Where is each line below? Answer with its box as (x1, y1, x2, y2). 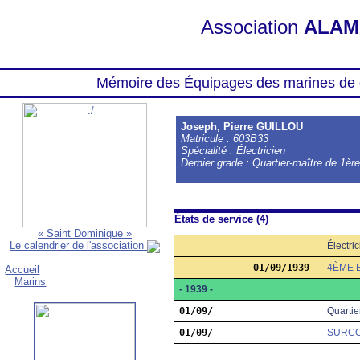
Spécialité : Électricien (181, 145, 286, 157)
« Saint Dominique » (38, 227, 132, 239)
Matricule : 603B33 (181, 133, 279, 145)
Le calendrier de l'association (10, 239, 147, 252)
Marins (14, 275, 47, 288)
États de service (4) (174, 213, 268, 225)
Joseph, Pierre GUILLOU (181, 121, 304, 133)
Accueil (5, 263, 40, 276)
